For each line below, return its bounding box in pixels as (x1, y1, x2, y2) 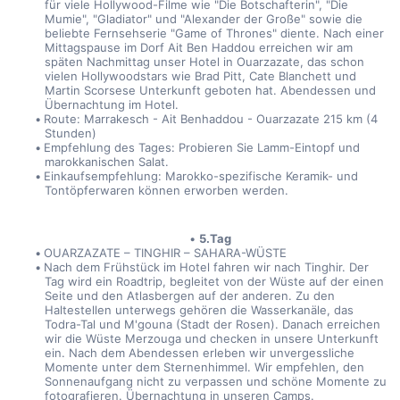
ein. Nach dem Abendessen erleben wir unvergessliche (44, 346, 354, 360)
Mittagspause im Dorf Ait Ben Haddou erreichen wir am (44, 40, 353, 54)
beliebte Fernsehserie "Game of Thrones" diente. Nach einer (44, 26, 384, 40)
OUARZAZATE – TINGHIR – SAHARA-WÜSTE (44, 246, 287, 260)
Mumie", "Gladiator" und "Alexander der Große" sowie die (44, 12, 362, 26)
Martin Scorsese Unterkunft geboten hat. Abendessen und (44, 83, 376, 97)
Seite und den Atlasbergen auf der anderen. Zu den (44, 288, 335, 303)
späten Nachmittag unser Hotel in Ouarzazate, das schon (44, 54, 364, 69)
